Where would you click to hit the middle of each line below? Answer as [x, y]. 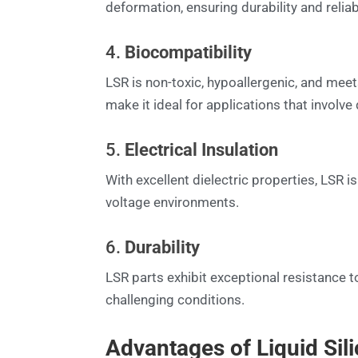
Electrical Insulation [201, 149]
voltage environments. [172, 202]
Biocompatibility [188, 52]
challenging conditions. [175, 299]
